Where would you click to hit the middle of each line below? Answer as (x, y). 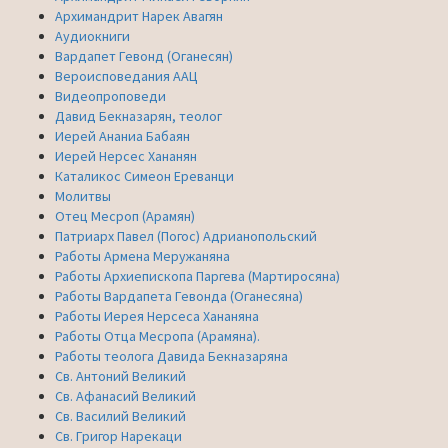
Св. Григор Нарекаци (118, 435)
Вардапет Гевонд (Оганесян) (144, 55)
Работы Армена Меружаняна (142, 255)
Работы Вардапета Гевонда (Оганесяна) (179, 295)
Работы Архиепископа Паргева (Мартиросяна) (197, 275)
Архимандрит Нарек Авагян (139, 15)
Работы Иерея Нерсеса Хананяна (157, 315)
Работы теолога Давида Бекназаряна (171, 355)
